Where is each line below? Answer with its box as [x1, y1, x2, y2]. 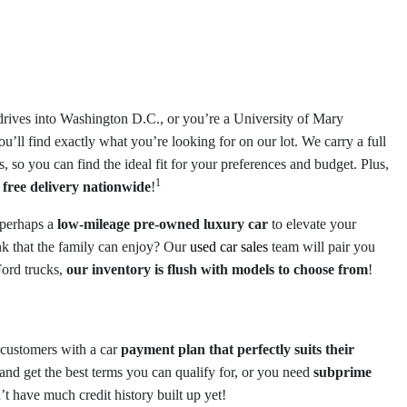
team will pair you [268, 239, 375, 255]
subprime [313, 364, 372, 381]
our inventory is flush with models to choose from [66, 262, 368, 278]
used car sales [190, 239, 268, 255]
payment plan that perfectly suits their [121, 342, 354, 358]
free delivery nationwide [3, 179, 151, 195]
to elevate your [268, 216, 356, 233]
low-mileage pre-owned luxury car [57, 216, 268, 233]
